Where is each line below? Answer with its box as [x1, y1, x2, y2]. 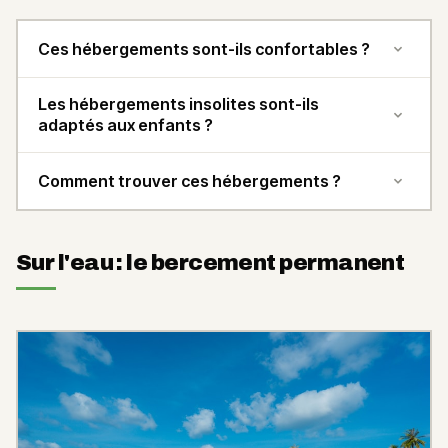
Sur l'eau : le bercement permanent [16, 251, 405, 276]
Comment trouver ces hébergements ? [38, 170, 341, 191]
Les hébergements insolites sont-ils [38, 94, 319, 115]
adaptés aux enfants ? [38, 115, 213, 136]
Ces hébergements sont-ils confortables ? [38, 38, 370, 59]
